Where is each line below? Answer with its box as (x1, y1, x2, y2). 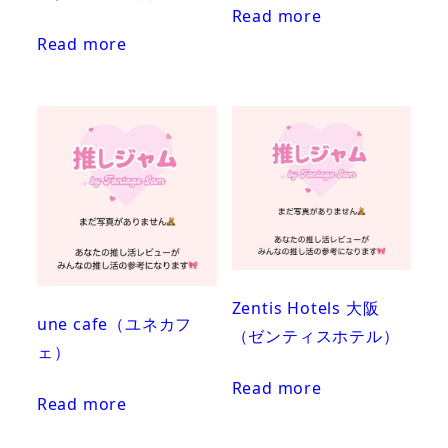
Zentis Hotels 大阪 (231, 297, 380, 320)
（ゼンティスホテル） (231, 325, 400, 348)
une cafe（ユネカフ (36, 313, 193, 336)
